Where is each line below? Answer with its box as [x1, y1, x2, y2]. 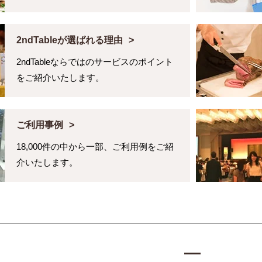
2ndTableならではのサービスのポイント [16, 57, 173, 67]
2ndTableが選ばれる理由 [16, 35, 123, 46]
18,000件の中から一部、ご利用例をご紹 [16, 142, 174, 152]
